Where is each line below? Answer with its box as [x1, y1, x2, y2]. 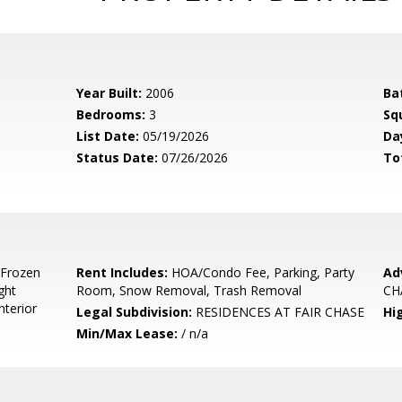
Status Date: [76, 149, 159, 166]
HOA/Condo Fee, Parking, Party [168, 264, 355, 281]
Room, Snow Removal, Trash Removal [76, 282, 302, 299]
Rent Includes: [76, 264, 169, 281]
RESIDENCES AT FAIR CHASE [192, 303, 365, 320]
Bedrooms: [76, 106, 146, 123]
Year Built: [76, 84, 143, 101]
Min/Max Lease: [76, 325, 179, 342]
